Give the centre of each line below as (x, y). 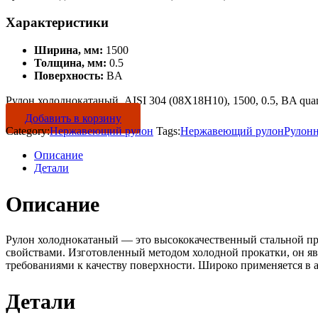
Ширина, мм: (68, 50)
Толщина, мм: (70, 62)
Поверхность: (69, 75)
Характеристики (57, 22)
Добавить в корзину (73, 118)
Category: (28, 131)
